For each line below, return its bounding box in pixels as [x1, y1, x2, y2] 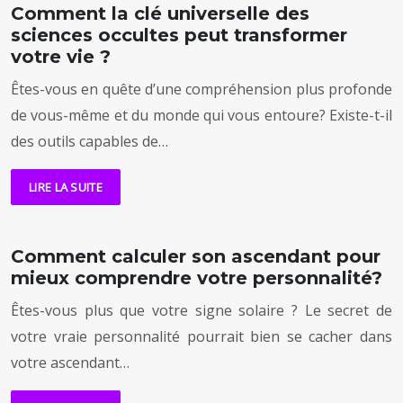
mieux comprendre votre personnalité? [11, 267, 382, 290]
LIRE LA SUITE [29, 179, 103, 196]
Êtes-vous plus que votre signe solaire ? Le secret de [11, 300, 392, 321]
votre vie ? [11, 46, 111, 68]
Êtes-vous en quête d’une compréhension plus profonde [11, 79, 392, 100]
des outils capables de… [11, 131, 168, 152]
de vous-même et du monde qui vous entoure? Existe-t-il [11, 105, 392, 126]
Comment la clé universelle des [11, 3, 309, 25]
